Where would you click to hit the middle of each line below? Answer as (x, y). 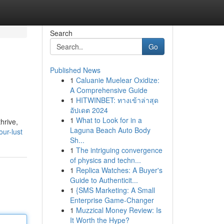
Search (61, 33)
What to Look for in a (109, 120)
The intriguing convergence (119, 150)
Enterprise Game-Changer (112, 200)
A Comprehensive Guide (108, 90)
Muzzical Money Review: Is (118, 210)
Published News (75, 70)
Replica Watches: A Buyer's (119, 170)
